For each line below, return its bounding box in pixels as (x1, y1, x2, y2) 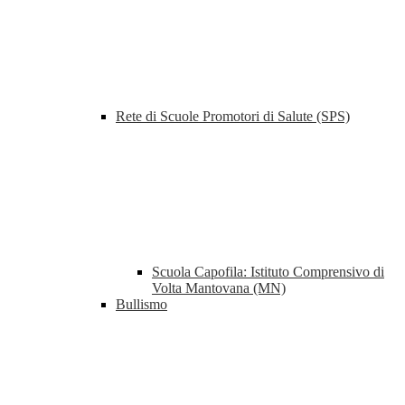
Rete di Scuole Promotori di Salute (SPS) (116, 108, 350, 125)
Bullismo (116, 297, 167, 313)
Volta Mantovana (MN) (152, 280, 286, 297)
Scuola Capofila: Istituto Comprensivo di (152, 264, 384, 280)
